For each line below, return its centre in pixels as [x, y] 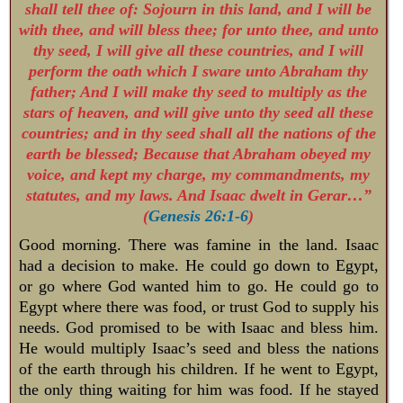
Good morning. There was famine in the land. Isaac [198, 244]
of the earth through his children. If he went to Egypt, [198, 368]
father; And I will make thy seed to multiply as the [198, 91]
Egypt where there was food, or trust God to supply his [198, 306]
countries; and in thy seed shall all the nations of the [198, 133]
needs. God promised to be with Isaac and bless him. [198, 327]
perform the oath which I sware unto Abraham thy [199, 71]
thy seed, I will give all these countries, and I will [199, 50]
